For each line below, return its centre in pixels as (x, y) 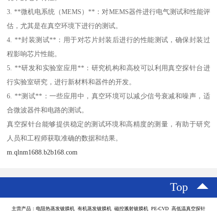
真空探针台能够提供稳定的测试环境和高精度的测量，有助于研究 (108, 124)
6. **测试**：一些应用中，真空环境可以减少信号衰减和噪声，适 (108, 96)
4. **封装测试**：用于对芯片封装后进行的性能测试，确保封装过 (108, 40)
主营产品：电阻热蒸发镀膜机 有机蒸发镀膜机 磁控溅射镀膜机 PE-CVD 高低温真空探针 (108, 209)
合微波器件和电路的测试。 (48, 110)
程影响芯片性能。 (34, 54)
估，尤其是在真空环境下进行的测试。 (65, 26)
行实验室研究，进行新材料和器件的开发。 (71, 82)
